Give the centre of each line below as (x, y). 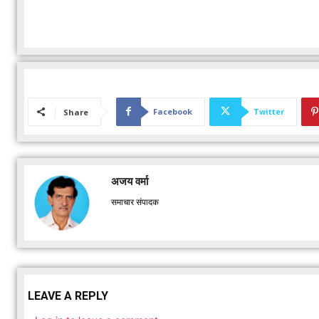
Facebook (173, 111)
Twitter (269, 111)
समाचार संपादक (135, 202)
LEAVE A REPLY (68, 296)
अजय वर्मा (130, 181)
